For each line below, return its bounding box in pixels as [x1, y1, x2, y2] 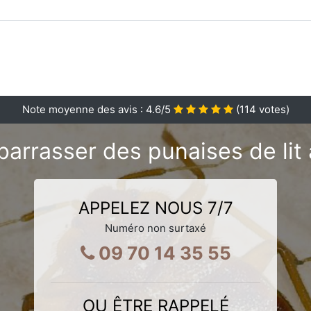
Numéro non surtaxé [105, 221, 206, 235]
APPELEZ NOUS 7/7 [78, 197, 233, 218]
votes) [255, 102, 289, 116]
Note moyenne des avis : [22, 102, 146, 116]
